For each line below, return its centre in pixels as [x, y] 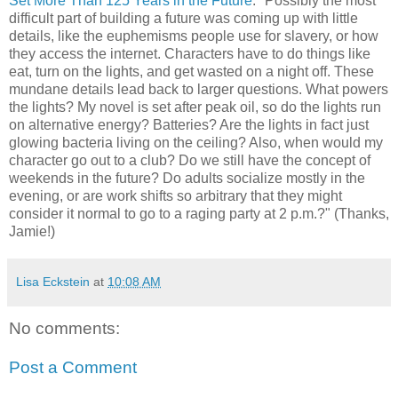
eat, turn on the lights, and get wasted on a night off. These [191, 72]
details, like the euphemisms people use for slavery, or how [194, 36]
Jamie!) [32, 232]
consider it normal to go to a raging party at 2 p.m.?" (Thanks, [199, 214]
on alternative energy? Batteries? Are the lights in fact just [189, 125]
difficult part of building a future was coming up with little [183, 19]
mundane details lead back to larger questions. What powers [199, 90]
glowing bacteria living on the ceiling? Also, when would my [196, 143]
